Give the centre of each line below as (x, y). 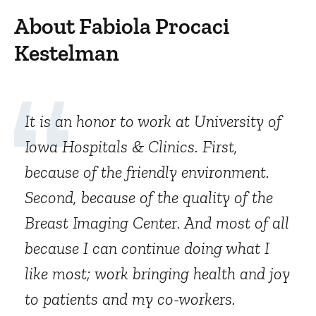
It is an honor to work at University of (153, 121)
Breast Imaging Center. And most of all (157, 223)
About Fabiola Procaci (122, 26)
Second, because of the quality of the (149, 197)
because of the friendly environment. (147, 172)
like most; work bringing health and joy (157, 273)
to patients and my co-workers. (130, 299)
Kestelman (67, 53)
